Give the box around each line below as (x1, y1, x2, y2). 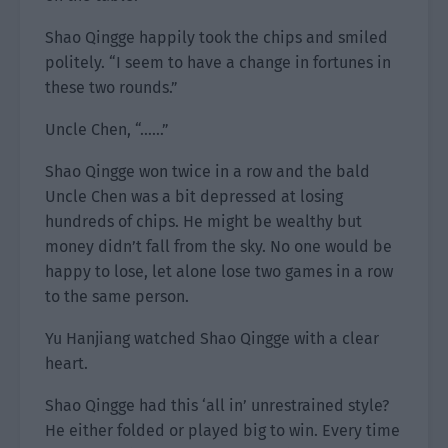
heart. (45, 354, 88, 373)
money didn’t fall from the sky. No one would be (45, 237, 392, 256)
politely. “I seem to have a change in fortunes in (45, 53, 391, 72)
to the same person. (45, 287, 189, 306)
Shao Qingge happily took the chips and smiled (45, 28, 388, 47)
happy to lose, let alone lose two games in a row (45, 262, 393, 281)
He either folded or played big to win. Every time (45, 421, 400, 440)
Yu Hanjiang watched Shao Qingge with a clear (45, 329, 379, 348)
